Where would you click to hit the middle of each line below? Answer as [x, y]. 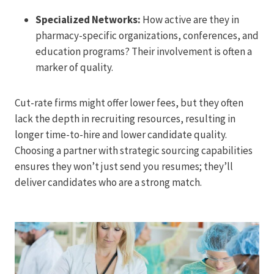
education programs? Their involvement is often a [144, 51]
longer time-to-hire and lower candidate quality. [121, 134]
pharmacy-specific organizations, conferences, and [147, 35]
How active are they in [190, 19]
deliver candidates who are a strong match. [108, 182]
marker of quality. [74, 67]
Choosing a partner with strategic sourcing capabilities [134, 150]
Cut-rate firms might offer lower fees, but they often [129, 102]
